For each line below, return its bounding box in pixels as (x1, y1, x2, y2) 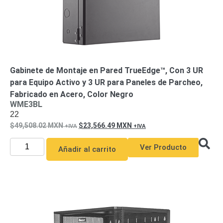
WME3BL (10, 100, 42, 109)
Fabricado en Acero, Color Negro (10, 90, 133, 99)
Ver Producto (139, 143, 187, 152)
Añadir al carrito (58, 145, 116, 154)
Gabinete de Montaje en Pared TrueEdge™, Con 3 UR (10, 66, 203, 75)
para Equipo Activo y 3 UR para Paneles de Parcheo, (10, 78, 203, 87)
